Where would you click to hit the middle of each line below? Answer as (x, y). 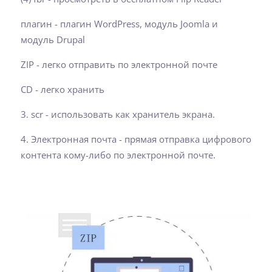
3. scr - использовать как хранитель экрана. (118, 114)
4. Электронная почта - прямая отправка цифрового (136, 139)
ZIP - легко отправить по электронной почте (119, 65)
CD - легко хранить (63, 90)
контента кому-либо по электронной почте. (118, 155)
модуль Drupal (53, 40)
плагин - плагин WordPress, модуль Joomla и (119, 24)
